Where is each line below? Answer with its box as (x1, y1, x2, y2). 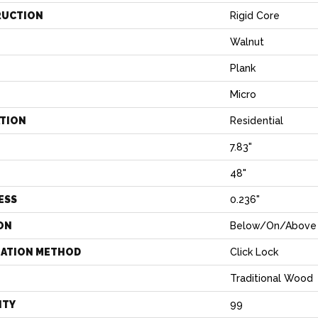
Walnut (230, 36, 264, 48)
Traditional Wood (230, 273, 313, 284)
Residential (230, 115, 283, 126)
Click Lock (230, 246, 278, 258)
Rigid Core (230, 10, 280, 21)
